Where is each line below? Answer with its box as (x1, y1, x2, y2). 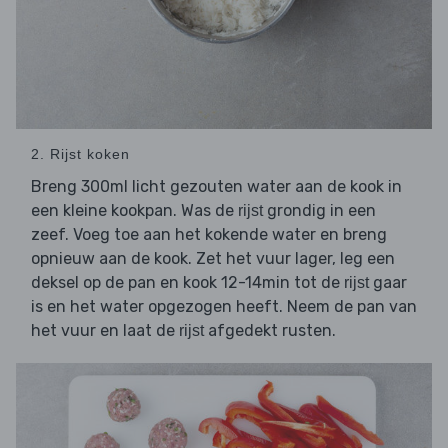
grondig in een (263, 201, 376, 221)
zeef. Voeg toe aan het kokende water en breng (31, 225, 387, 245)
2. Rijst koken (31, 146, 130, 163)
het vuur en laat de (31, 321, 179, 341)
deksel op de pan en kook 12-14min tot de (31, 273, 344, 293)
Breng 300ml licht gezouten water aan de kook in (31, 177, 402, 197)
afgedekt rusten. (204, 321, 336, 341)
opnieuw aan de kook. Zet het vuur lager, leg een (31, 249, 395, 269)
